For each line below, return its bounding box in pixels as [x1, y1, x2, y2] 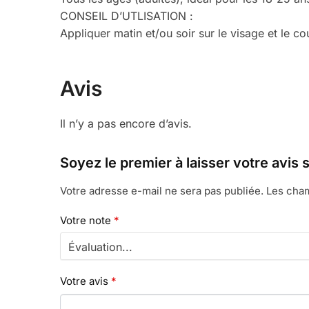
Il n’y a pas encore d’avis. [60, 117, 192, 131]
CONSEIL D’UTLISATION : [60, 8, 194, 23]
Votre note [60, 213, 114, 227]
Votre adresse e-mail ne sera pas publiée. [60, 184, 264, 198]
